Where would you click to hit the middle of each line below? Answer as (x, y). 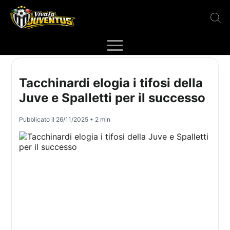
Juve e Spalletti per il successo (112, 98)
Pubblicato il (38, 120)
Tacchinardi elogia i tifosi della (111, 83)
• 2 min (100, 120)
